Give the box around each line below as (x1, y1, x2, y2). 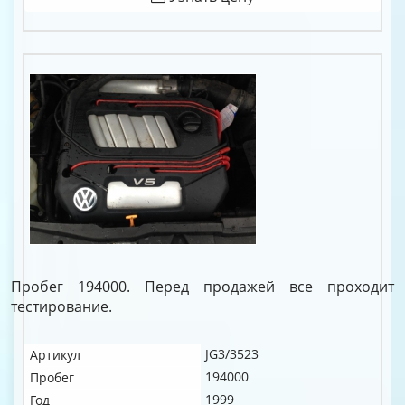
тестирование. (11, 297, 112, 316)
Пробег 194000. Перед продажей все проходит (11, 277, 394, 297)
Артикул (30, 346, 80, 363)
